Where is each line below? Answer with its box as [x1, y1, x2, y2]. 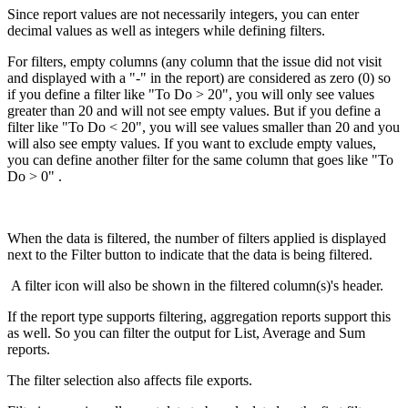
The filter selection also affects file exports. [7, 372, 252, 388]
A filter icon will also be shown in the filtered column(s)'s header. [7, 277, 391, 293]
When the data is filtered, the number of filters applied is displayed [7, 229, 386, 246]
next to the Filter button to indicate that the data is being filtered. [7, 246, 380, 262]
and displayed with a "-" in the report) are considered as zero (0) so [7, 69, 391, 86]
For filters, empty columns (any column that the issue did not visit [7, 53, 382, 69]
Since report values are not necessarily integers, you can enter [7, 5, 359, 22]
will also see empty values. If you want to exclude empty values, [7, 135, 376, 151]
